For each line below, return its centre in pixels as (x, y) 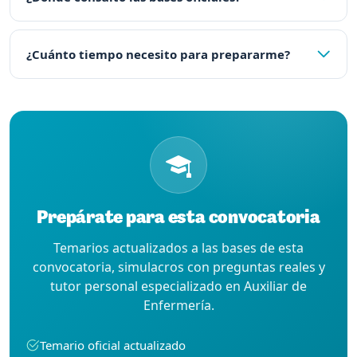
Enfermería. (178, 305)
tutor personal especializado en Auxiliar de (178, 286)
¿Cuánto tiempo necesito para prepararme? (158, 54)
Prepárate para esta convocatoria (178, 217)
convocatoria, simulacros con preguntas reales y (178, 267)
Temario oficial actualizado (113, 345)
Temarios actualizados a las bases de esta (178, 247)
